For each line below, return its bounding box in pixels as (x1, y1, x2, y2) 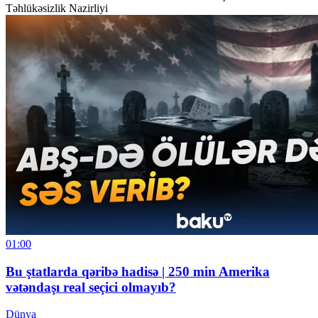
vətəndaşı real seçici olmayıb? (6, 279, 176, 295)
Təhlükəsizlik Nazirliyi (6, 2, 108, 14)
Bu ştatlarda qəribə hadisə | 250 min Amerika (6, 263, 270, 279)
